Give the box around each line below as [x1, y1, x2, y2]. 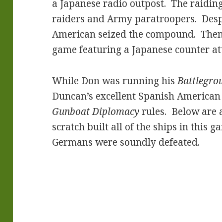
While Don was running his [52, 74, 178, 88]
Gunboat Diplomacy [52, 105, 140, 118]
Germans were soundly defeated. [52, 136, 200, 149]
